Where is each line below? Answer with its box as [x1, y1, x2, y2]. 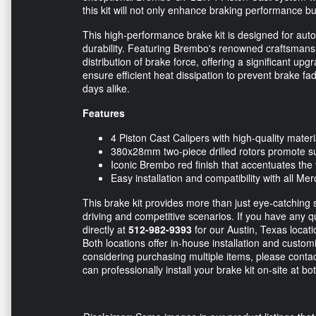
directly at [83, 221, 128, 236]
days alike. [83, 80, 130, 95]
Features [83, 105, 125, 120]
